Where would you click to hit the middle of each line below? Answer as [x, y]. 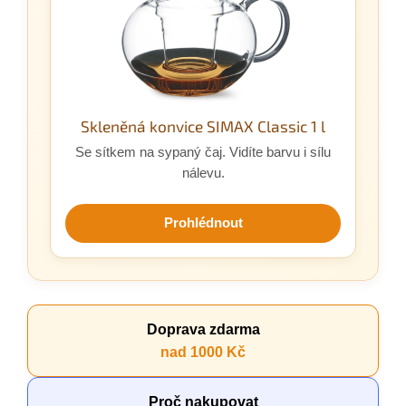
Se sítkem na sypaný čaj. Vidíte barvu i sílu [203, 152]
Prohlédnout [203, 222]
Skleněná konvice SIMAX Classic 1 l [203, 126]
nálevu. [203, 173]
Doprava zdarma [203, 329]
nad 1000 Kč [203, 352]
